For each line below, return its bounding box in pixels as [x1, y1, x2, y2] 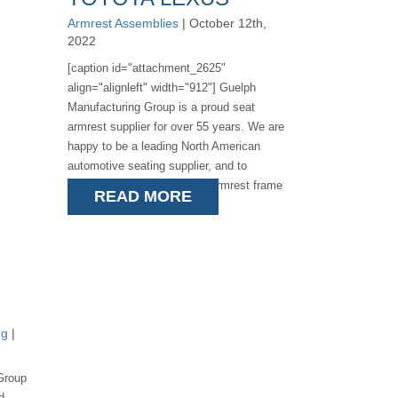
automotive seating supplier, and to [67, 159, 247, 172]
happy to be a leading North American [67, 139, 260, 153]
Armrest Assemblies [67, 16, 179, 30]
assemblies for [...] [67, 198, 164, 211]
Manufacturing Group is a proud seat [67, 100, 255, 114]
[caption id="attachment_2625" [67, 61, 226, 75]
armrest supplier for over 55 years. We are [67, 120, 284, 133]
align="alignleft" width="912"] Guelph [67, 81, 256, 94]
